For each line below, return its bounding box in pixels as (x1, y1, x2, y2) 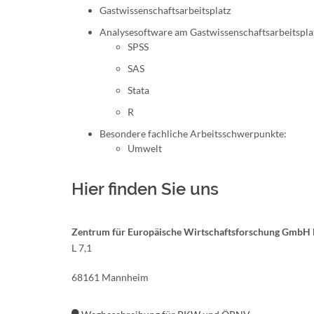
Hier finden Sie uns (71, 179, 219, 199)
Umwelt (128, 142, 162, 154)
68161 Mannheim (71, 271, 149, 283)
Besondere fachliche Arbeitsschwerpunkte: (100, 128, 287, 139)
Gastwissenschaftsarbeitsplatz (100, 4, 231, 16)
